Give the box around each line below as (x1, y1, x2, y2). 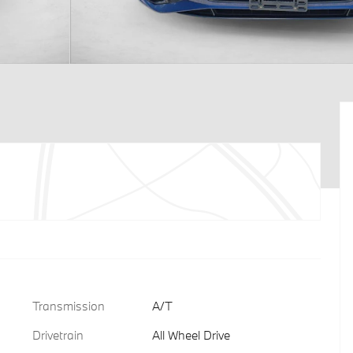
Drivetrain (32, 327, 84, 343)
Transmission (32, 298, 105, 314)
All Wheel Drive (151, 327, 230, 343)
